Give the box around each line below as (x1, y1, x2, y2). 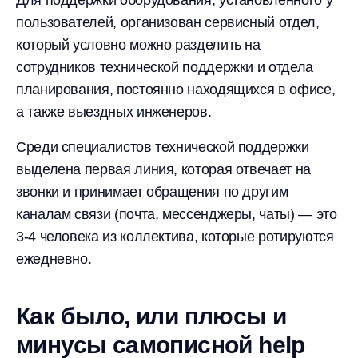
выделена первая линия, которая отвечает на (16, 161, 311, 177)
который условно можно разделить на (16, 37, 261, 53)
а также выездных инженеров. (16, 104, 212, 120)
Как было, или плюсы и (16, 303, 287, 329)
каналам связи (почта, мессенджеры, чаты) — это (16, 206, 337, 222)
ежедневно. (16, 251, 92, 267)
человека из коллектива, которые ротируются (35, 229, 334, 245)
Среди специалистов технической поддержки (16, 139, 309, 155)
